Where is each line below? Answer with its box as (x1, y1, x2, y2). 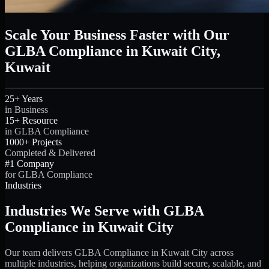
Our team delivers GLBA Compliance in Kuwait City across (5, 247, 234, 258)
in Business (5, 104, 48, 115)
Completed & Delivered (5, 148, 95, 159)
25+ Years (5, 94, 43, 104)
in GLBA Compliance (5, 126, 89, 137)
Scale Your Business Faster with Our (5, 27, 229, 43)
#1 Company (5, 159, 54, 169)
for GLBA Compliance (5, 169, 92, 180)
